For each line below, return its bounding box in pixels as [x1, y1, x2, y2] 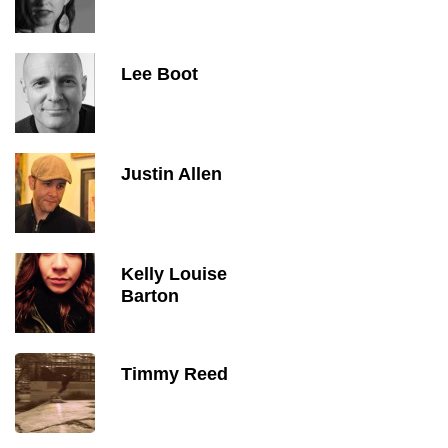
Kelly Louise [121, 264, 227, 284]
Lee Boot [121, 64, 198, 84]
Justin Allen [121, 164, 222, 184]
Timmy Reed [121, 364, 228, 384]
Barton [121, 286, 179, 306]
